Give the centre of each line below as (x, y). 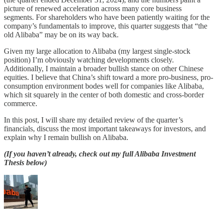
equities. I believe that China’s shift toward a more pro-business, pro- (108, 77)
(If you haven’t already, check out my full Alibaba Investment (100, 154)
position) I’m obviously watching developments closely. (89, 60)
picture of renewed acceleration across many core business (93, 8)
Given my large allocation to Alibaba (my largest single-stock (97, 51)
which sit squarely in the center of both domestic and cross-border (104, 94)
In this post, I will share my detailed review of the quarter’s (93, 120)
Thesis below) (25, 162)
